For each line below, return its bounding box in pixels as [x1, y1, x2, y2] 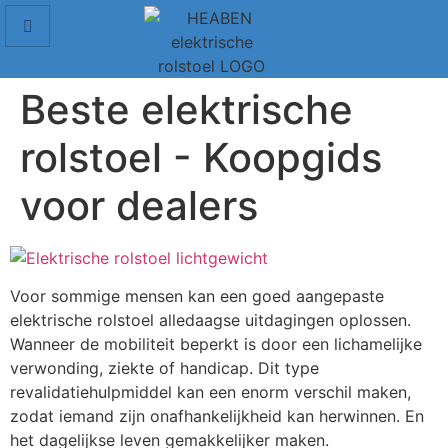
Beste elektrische [20, 85, 353, 134]
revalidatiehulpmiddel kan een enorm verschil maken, [10, 382, 411, 403]
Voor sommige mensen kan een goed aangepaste [10, 286, 384, 307]
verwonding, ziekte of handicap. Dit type [10, 358, 319, 379]
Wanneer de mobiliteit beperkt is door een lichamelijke [10, 334, 422, 355]
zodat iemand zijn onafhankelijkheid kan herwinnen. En [10, 406, 424, 427]
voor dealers [20, 181, 258, 230]
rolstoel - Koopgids [20, 133, 382, 182]
